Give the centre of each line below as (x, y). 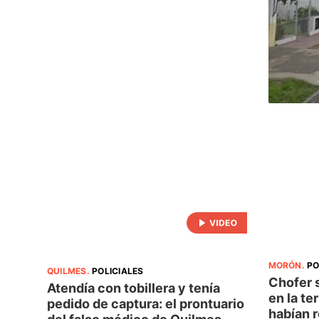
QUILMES (67, 271)
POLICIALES (118, 271)
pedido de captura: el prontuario (146, 303)
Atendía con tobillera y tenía (134, 288)
